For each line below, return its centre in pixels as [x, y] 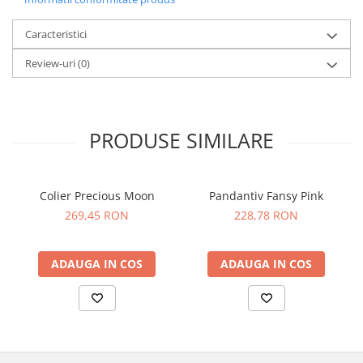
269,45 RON [97, 215]
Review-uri [51, 63]
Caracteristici [56, 34]
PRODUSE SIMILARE [181, 140]
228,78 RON [266, 215]
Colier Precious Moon [97, 196]
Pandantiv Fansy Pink [266, 196]
